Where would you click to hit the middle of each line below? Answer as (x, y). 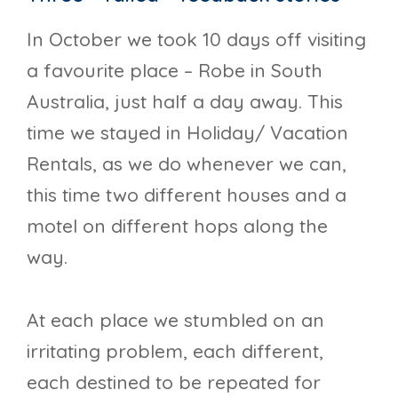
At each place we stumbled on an (175, 319)
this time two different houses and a (187, 195)
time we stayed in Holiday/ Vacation (187, 133)
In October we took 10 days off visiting (196, 40)
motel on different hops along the (177, 226)
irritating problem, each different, (175, 350)
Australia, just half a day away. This (185, 102)
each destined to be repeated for (174, 382)
